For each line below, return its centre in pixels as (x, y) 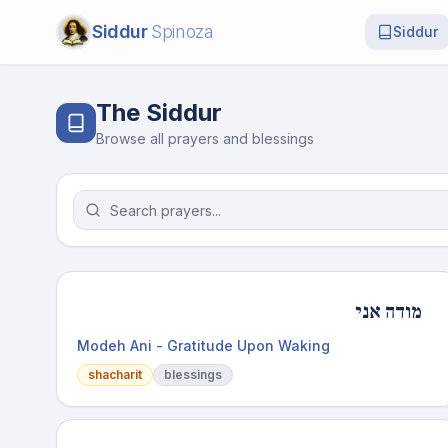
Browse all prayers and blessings (205, 138)
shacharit (115, 374)
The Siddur (159, 112)
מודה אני (388, 312)
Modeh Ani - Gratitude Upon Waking (203, 345)
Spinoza (182, 31)
